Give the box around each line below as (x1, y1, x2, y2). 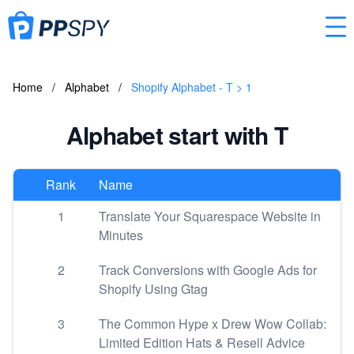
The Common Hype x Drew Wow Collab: (99, 314, 326, 333)
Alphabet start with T (66, 118, 288, 152)
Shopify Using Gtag (99, 280, 208, 298)
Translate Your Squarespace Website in (99, 207, 321, 225)
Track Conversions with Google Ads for (99, 261, 317, 279)
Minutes (99, 226, 143, 244)
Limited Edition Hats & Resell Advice (99, 333, 305, 352)
